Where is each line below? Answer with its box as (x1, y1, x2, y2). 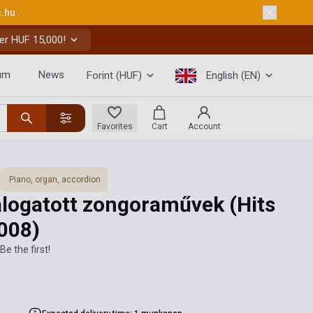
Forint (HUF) (86, 69, 142, 82)
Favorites (96, 122, 133, 131)
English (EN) (205, 69, 261, 82)
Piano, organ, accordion (9, 175, 101, 184)
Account (187, 122, 221, 131)
